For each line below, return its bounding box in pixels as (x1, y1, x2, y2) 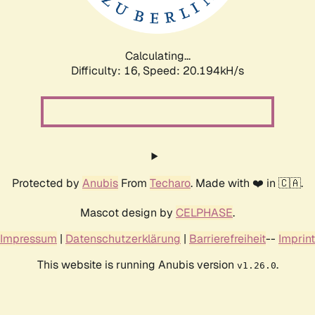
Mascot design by (80, 205, 176, 220)
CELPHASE (176, 205, 233, 220)
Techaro (150, 175, 191, 191)
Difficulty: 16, (71, 63, 143, 78)
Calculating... (124, 48, 191, 63)
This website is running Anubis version (37, 257, 237, 272)
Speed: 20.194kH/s (143, 63, 244, 78)
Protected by (12, 175, 82, 191)
